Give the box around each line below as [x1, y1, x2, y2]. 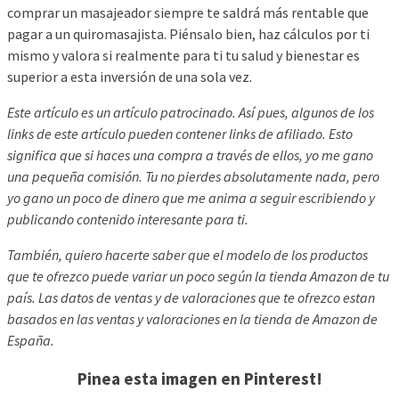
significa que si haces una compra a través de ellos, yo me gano [7, 145, 373, 164]
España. [7, 330, 54, 349]
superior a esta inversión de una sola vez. [7, 67, 252, 85]
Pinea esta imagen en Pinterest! [77, 367, 322, 389]
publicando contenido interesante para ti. [7, 209, 248, 228]
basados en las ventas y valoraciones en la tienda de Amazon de [7, 309, 378, 328]
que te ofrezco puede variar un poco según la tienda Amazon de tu [7, 266, 389, 285]
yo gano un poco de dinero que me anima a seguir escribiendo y [7, 188, 375, 207]
